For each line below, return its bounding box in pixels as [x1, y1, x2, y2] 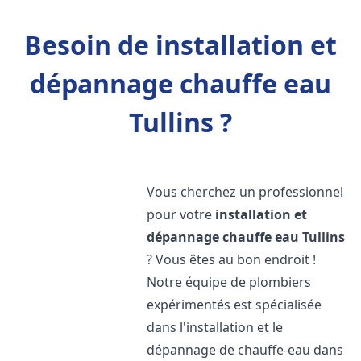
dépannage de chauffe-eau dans [147, 341, 344, 359]
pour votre [147, 205, 216, 223]
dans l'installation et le [147, 318, 284, 336]
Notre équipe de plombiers [147, 273, 312, 291]
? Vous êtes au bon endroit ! [147, 251, 317, 268]
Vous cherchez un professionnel [147, 183, 344, 201]
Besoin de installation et [24, 27, 337, 62]
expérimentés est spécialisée [147, 296, 322, 313]
